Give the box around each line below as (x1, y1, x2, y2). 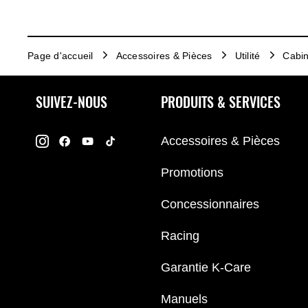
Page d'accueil (27, 49, 93, 61)
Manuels (161, 291, 208, 306)
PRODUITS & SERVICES (161, 93, 280, 112)
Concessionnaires (161, 197, 259, 211)
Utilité (234, 49, 261, 61)
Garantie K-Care (161, 260, 251, 274)
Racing (161, 228, 199, 243)
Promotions (161, 165, 223, 179)
